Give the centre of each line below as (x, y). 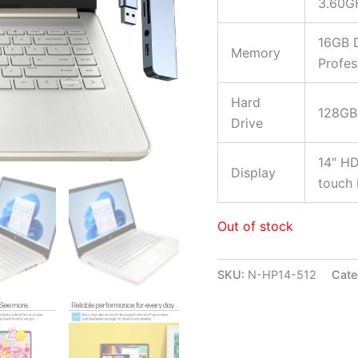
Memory (256, 52)
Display (253, 172)
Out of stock (255, 226)
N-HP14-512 (282, 274)
